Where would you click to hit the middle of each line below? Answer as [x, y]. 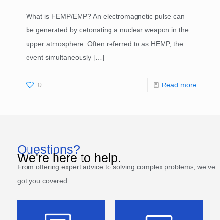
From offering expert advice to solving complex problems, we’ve [116, 167]
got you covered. [44, 181]
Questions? [49, 150]
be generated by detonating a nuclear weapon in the [107, 30]
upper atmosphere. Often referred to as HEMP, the [105, 44]
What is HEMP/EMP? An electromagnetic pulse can [105, 16]
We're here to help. [69, 158]
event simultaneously [59, 58]
